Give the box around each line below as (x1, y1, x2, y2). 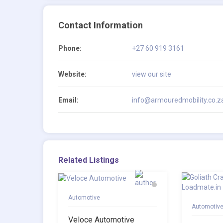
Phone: (58, 44, 82, 53)
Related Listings (58, 155, 119, 165)
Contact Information (58, 20, 143, 31)
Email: (58, 96, 79, 105)
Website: (58, 70, 87, 79)
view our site (132, 70, 171, 79)
